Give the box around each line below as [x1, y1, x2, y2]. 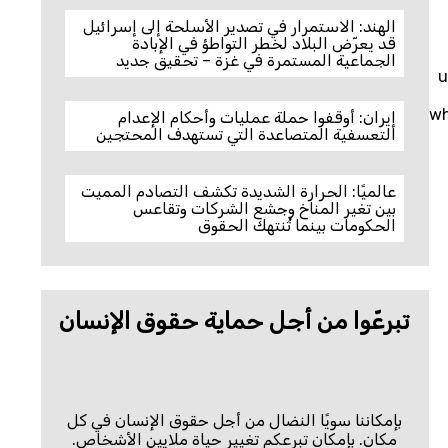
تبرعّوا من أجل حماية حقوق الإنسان [59, 307, 411, 335]
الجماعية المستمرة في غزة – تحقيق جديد [116, 51, 396, 70]
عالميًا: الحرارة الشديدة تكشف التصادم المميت [81, 182, 396, 201]
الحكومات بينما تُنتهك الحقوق [198, 216, 396, 235]
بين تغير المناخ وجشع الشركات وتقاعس [133, 199, 396, 218]
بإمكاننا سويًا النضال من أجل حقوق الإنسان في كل [67, 411, 403, 430]
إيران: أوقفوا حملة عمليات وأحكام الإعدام [118, 108, 396, 127]
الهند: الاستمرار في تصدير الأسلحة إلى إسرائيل [83, 17, 396, 36]
